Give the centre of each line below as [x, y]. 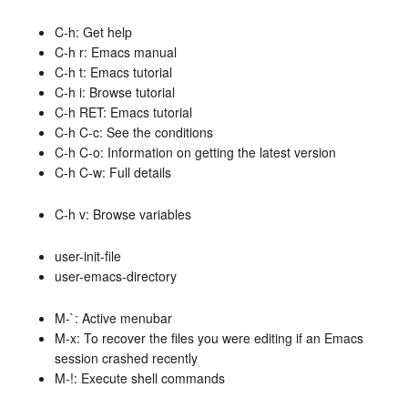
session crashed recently [126, 357]
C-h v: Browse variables [123, 214]
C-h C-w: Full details [113, 172]
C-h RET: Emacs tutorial [123, 112]
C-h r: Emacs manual [116, 51]
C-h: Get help [93, 31]
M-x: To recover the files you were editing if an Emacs [209, 337]
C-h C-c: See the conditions [134, 132]
